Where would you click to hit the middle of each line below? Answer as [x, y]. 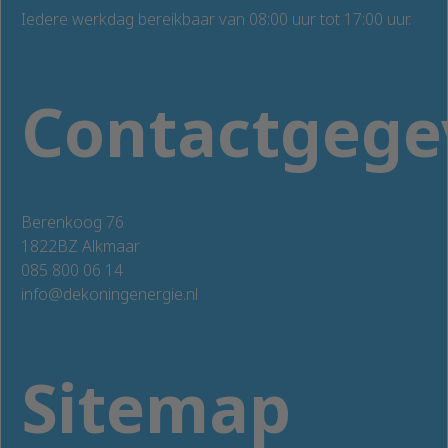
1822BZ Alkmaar [80, 246]
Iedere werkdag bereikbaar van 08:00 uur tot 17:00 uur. [215, 18]
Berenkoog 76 [72, 222]
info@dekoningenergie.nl [109, 294]
